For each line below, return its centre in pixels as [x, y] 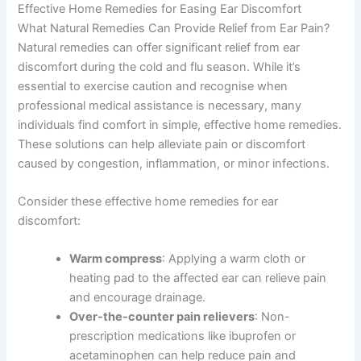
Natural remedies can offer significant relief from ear [159, 47]
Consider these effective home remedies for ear [148, 201]
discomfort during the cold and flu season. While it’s [160, 66]
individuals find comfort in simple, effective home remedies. [180, 124]
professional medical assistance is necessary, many [160, 105]
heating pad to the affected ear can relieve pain [198, 278]
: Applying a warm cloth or [234, 259]
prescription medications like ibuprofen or [183, 336]
